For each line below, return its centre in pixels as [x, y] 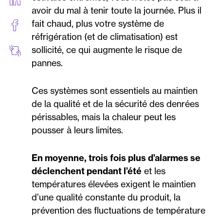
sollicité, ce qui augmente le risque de [107, 50]
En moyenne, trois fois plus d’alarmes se [116, 158]
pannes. [47, 63]
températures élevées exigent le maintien [114, 184]
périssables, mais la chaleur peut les [104, 117]
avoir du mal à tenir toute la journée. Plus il [117, 10]
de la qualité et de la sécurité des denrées [115, 104]
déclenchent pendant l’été [87, 171]
